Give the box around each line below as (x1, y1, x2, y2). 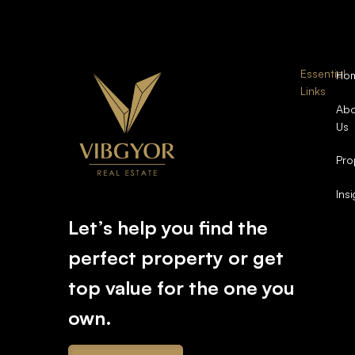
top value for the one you (68, 276, 296, 300)
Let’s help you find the (68, 216, 269, 239)
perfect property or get (68, 246, 284, 269)
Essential (300, 67, 346, 80)
